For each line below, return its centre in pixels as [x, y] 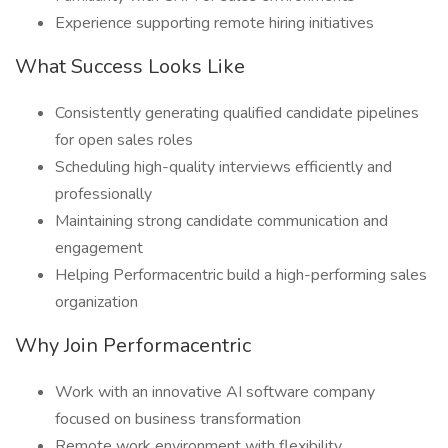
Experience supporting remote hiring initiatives [214, 23]
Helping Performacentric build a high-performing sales [241, 275]
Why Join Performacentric [133, 345]
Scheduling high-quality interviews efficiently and [223, 167]
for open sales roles [124, 140]
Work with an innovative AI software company [215, 392]
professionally [103, 194]
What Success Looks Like [130, 66]
